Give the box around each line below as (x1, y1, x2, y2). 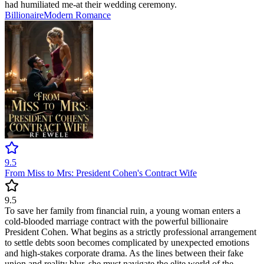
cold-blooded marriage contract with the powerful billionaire (5, 216, 228, 227)
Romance (75, 10, 111, 21)
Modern (44, 10, 75, 21)
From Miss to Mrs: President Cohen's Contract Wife (5, 168, 197, 179)
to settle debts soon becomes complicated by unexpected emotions (5, 237, 249, 248)
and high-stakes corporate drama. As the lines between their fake (5, 248, 243, 259)
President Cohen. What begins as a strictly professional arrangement (5, 227, 256, 237)
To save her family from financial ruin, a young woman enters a (5, 206, 240, 216)
